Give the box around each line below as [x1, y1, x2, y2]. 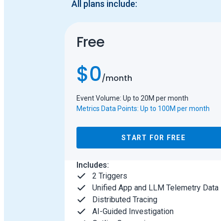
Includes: [76, 160, 109, 170]
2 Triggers [92, 171, 127, 181]
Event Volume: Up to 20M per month [76, 94, 188, 103]
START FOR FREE [121, 134, 185, 142]
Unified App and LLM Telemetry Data [92, 183, 219, 193]
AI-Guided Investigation [92, 207, 174, 217]
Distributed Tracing [92, 195, 157, 205]
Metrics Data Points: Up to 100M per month [76, 105, 210, 113]
